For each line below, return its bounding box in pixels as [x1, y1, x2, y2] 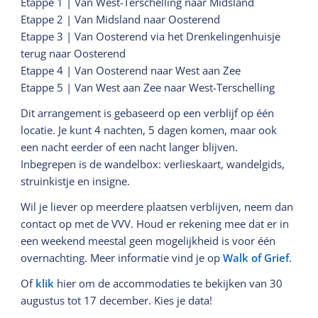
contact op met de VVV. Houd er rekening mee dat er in [21, 216, 290, 231]
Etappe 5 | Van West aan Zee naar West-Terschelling [21, 79, 275, 94]
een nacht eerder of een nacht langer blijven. [21, 139, 241, 154]
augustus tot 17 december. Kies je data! [21, 292, 216, 307]
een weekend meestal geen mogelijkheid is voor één [21, 233, 276, 248]
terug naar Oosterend [21, 45, 129, 60]
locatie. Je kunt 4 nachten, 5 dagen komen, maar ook [21, 122, 278, 137]
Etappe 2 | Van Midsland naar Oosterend [21, 11, 224, 26]
